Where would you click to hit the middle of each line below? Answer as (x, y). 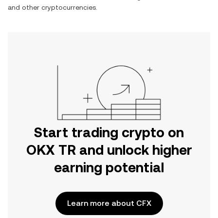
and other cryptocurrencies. (53, 7)
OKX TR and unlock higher (109, 150)
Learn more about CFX (109, 203)
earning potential (109, 167)
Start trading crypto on (109, 132)
